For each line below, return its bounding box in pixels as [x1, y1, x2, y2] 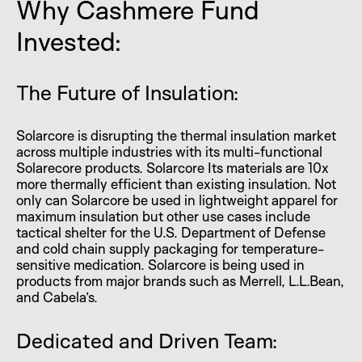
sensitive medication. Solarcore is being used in [16, 255, 305, 273]
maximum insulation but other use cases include [16, 207, 310, 225]
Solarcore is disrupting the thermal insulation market [16, 126, 336, 144]
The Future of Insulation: [16, 78, 239, 105]
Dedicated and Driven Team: [16, 326, 278, 353]
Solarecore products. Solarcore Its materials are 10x [16, 158, 329, 176]
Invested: [16, 24, 122, 57]
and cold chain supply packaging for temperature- [16, 239, 324, 257]
